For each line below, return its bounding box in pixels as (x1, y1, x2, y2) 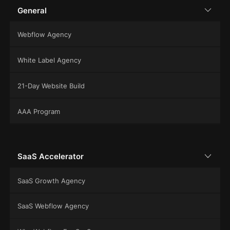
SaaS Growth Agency (17, 176, 85, 185)
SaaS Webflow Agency (17, 202, 89, 210)
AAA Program (17, 107, 60, 116)
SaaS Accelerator (17, 152, 84, 162)
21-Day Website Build (17, 82, 85, 90)
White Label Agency (17, 56, 81, 65)
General (17, 6, 47, 15)
